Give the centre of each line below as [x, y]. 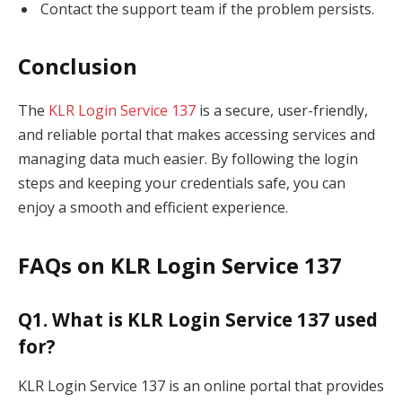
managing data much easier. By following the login [188, 159]
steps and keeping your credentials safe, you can [182, 184]
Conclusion [78, 66]
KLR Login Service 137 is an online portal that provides [201, 385]
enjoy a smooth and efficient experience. [153, 208]
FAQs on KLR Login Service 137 [180, 265]
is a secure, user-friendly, [282, 111]
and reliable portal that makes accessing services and [197, 135]
